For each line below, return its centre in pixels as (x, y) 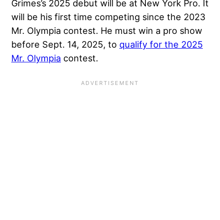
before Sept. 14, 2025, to (65, 44)
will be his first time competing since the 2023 (109, 17)
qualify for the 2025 (161, 44)
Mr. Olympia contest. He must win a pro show (107, 31)
